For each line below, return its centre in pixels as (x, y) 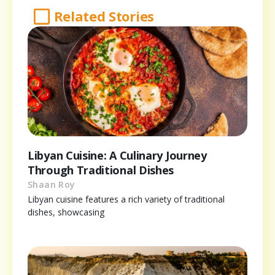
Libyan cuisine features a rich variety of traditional (126, 199)
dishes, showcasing (66, 212)
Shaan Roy (52, 185)
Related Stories (104, 16)
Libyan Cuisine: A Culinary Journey (117, 156)
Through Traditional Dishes (101, 170)
